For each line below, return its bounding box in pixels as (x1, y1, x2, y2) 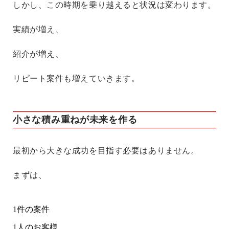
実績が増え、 (13, 25, 64, 34)
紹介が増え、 (13, 50, 64, 59)
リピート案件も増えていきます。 (13, 74, 140, 83)
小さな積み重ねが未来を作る (13, 114, 138, 125)
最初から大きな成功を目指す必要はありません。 (13, 146, 199, 155)
